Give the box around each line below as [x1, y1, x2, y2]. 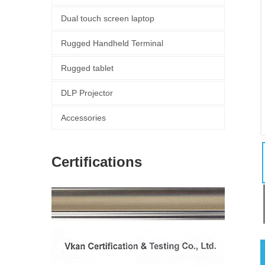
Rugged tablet [61, 63, 114, 73]
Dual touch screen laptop [61, 14, 154, 23]
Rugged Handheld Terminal [61, 38, 163, 48]
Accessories [61, 113, 106, 122]
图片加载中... [148, 198, 198, 208]
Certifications [51, 154, 142, 170]
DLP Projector [61, 88, 113, 98]
